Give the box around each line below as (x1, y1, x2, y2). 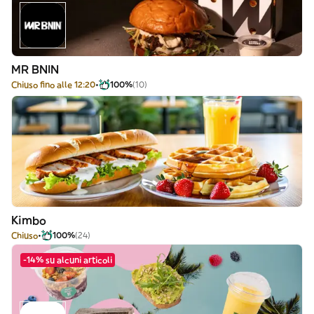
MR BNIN (11, 62, 59, 76)
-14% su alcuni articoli (23, 254, 112, 265)
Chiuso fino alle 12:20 (11, 79, 95, 90)
